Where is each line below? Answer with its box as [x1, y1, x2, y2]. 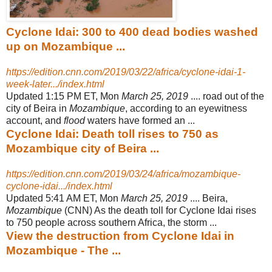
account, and [6, 115, 64, 126]
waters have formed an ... [85, 115, 195, 126]
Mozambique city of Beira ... [6, 141, 159, 155]
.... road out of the [188, 90, 264, 101]
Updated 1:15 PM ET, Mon [6, 90, 121, 101]
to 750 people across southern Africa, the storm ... [6, 217, 217, 228]
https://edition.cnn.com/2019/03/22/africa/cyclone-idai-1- [6, 66, 245, 77]
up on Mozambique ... [6, 39, 125, 53]
